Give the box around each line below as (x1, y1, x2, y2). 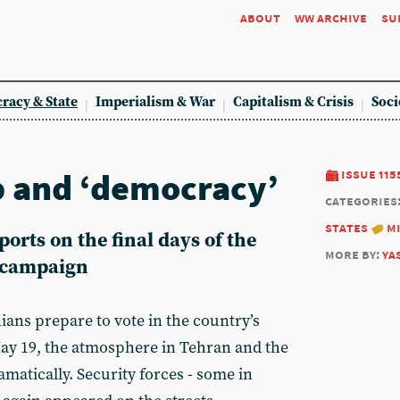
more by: (325, 246, 382, 262)
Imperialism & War (96, 94, 215, 111)
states (325, 219, 368, 236)
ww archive (295, 9, 367, 26)
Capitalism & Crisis (233, 94, 354, 111)
